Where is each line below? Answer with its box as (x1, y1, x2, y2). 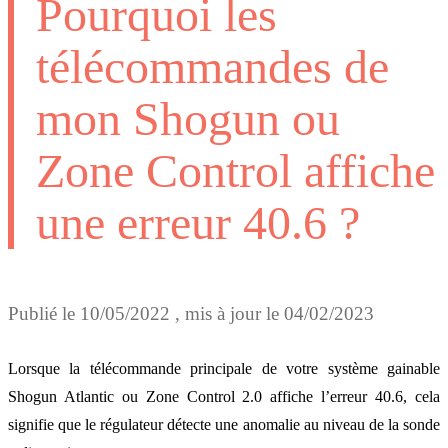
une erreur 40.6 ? (36, 195, 360, 249)
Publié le (8, 302, 80, 324)
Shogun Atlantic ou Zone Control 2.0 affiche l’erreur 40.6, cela (8, 388, 440, 406)
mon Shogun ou (36, 91, 340, 145)
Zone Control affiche (36, 143, 435, 197)
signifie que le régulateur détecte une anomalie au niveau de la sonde (8, 416, 440, 434)
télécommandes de (36, 39, 389, 93)
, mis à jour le (170, 302, 284, 324)
